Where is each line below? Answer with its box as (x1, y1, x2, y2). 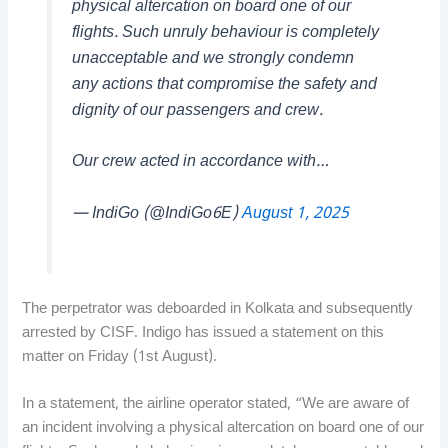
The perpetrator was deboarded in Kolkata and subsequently (22, 299, 414, 319)
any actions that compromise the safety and (71, 74, 377, 96)
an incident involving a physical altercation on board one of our (22, 419, 425, 439)
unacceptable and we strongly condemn (71, 48, 354, 70)
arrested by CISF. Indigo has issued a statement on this (22, 323, 385, 343)
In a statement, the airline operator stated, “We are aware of (22, 395, 410, 415)
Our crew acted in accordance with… (71, 152, 329, 174)
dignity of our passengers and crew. (71, 100, 323, 122)
